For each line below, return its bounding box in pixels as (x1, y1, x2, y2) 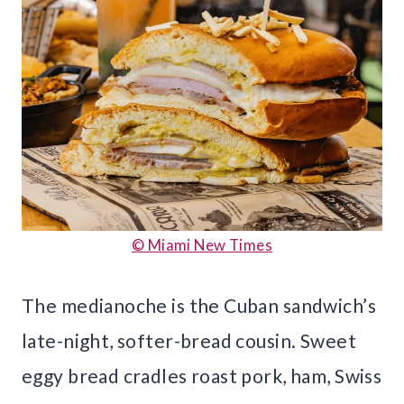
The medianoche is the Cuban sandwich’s (22, 293, 376, 317)
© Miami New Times (131, 234, 273, 254)
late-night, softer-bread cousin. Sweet (22, 328, 356, 352)
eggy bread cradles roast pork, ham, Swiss (22, 363, 382, 387)
